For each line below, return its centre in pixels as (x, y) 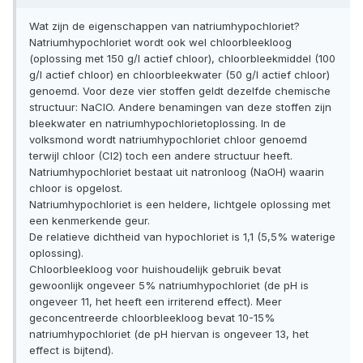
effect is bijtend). (71, 350)
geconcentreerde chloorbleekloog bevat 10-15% (152, 318)
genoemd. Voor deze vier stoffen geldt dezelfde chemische (180, 91)
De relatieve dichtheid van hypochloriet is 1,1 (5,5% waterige (182, 237)
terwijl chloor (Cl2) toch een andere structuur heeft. (161, 156)
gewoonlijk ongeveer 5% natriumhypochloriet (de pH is (169, 286)
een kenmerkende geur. (90, 221)
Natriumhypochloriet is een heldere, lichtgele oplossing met (180, 205)
